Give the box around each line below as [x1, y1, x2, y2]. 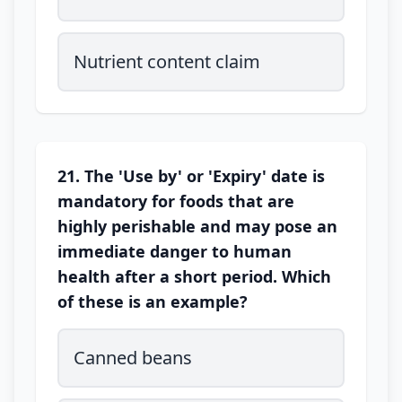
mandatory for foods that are [57, 190, 294, 212]
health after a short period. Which [57, 266, 331, 287]
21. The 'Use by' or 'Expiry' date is [57, 165, 325, 187]
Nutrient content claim [74, 49, 260, 74]
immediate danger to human [57, 240, 292, 262]
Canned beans [74, 345, 192, 370]
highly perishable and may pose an [57, 215, 337, 237]
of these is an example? [57, 291, 248, 312]
